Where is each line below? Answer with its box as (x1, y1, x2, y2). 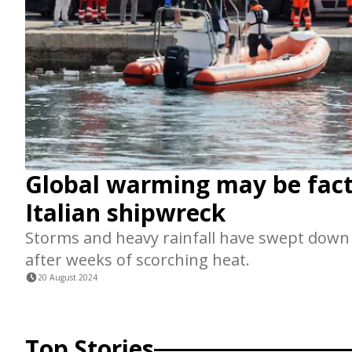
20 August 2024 (38, 271, 97, 283)
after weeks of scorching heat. (25, 248, 250, 270)
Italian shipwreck (25, 196, 225, 229)
